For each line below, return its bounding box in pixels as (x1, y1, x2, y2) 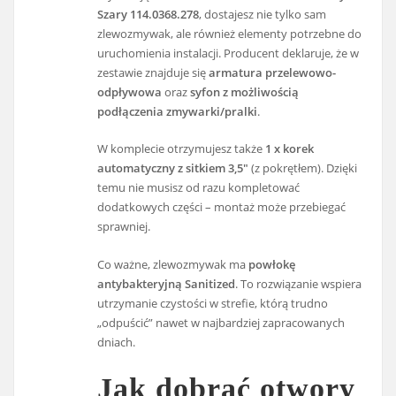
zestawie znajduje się (97, 64, 209, 80)
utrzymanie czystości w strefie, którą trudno (97, 294, 329, 311)
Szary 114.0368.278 (97, 5, 200, 22)
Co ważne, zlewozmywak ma (97, 255, 249, 272)
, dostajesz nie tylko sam (199, 5, 327, 22)
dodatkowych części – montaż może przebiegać (97, 199, 346, 216)
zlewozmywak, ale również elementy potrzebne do (97, 25, 362, 42)
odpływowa (97, 83, 163, 100)
